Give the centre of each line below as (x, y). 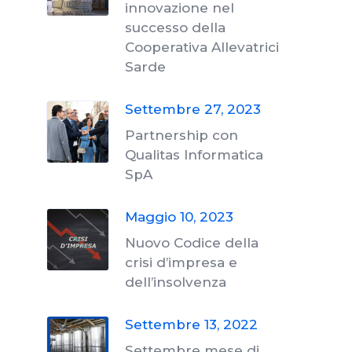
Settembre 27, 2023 (193, 109)
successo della (175, 27)
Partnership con (181, 135)
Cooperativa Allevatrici (202, 47)
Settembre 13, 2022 (191, 324)
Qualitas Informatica (194, 155)
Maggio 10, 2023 (179, 217)
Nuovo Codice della (192, 243)
